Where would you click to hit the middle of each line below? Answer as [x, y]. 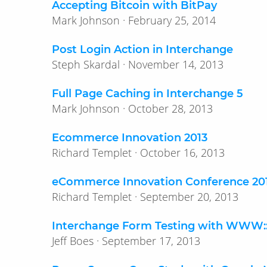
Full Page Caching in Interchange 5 [148, 94]
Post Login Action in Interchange [142, 50]
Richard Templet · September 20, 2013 [189, 197]
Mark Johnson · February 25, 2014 [172, 21]
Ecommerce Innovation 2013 [130, 138]
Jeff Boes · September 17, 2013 [151, 241]
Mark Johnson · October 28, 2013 [170, 109]
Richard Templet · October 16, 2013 [182, 153]
